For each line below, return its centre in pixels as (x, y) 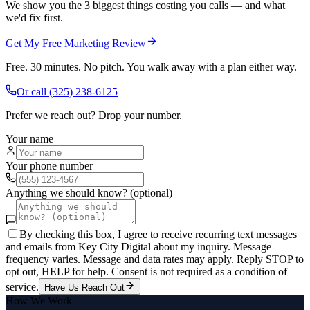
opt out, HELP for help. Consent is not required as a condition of (146, 271)
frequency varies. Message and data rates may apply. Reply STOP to (155, 259)
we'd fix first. (34, 17)
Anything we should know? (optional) (89, 192)
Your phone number (49, 165)
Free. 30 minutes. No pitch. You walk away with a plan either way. (151, 66)
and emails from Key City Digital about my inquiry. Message (138, 246)
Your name (29, 138)
